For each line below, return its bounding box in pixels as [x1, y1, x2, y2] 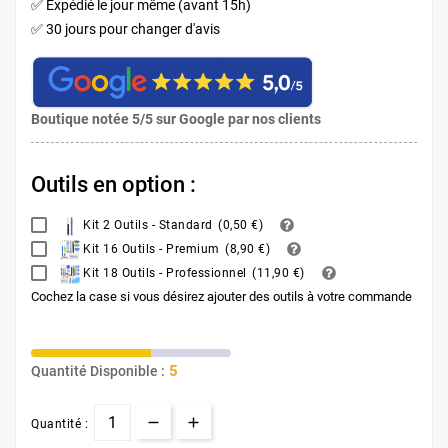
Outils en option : [31, 171, 196, 197]
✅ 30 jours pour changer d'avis [31, 20, 220, 37]
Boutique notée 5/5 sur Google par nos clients [31, 110, 321, 127]
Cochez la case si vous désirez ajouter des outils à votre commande [31, 288, 412, 304]
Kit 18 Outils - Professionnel [79, 265, 250, 280]
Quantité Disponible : [31, 362, 165, 379]
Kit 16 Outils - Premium [79, 241, 223, 256]
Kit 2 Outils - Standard [79, 217, 216, 232]
